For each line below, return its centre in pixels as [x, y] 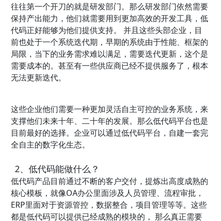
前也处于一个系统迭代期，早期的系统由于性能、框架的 [110, 42]
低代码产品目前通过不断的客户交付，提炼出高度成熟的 [110, 181]
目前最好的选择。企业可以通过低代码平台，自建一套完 [110, 133]
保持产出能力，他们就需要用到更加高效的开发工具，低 [110, 18]
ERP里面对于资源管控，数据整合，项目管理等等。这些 [109, 205]
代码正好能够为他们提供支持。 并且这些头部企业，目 [107, 30]
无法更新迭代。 [39, 78]
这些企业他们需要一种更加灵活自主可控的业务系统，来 [110, 109]
